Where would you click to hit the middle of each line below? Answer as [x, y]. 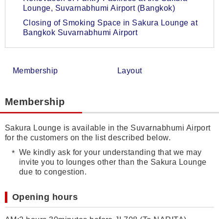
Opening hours [45, 197]
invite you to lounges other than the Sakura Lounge [113, 162]
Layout [130, 71]
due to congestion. [53, 172]
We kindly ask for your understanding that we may [110, 152]
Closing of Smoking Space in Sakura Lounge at [110, 23]
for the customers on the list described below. [88, 138]
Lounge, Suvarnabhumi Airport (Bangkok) [99, 8]
